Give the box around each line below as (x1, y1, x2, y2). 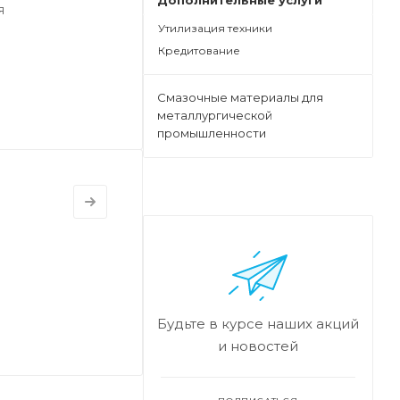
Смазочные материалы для (157, 90, 323, 104)
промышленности (157, 126, 266, 140)
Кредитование (158, 44, 240, 57)
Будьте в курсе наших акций (157, 315, 359, 332)
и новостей (218, 337, 298, 354)
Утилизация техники (158, 21, 272, 35)
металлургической (157, 108, 272, 122)
